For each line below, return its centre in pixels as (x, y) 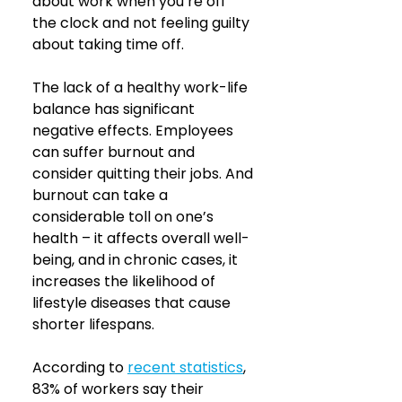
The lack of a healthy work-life (142, 87)
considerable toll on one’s (125, 217)
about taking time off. (108, 44)
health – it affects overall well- (141, 238)
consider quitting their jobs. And (144, 174)
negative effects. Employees (135, 131)
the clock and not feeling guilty (143, 23)
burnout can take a (102, 195)
